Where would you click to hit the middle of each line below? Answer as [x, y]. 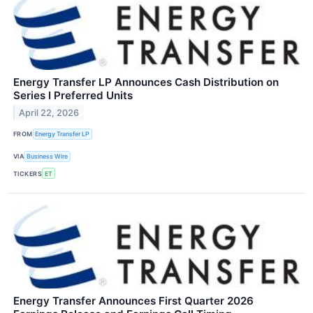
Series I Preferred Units [73, 95]
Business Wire [48, 156]
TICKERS [28, 173]
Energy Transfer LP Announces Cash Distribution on [146, 82]
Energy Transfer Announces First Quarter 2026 [133, 301]
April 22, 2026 [49, 112]
